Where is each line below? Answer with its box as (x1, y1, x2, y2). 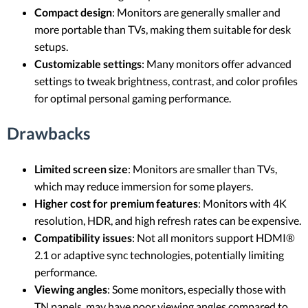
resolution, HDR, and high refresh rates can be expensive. (34, 213, 301, 227)
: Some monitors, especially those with (107, 282, 286, 296)
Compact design (34, 5, 112, 19)
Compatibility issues (34, 230, 132, 244)
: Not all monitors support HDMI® (132, 230, 295, 244)
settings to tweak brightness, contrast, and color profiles (34, 74, 298, 88)
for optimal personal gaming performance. (34, 91, 231, 105)
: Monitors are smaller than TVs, (128, 162, 277, 175)
